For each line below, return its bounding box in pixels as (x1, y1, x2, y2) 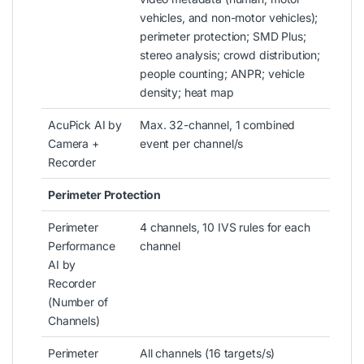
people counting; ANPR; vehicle (140, 66, 305, 80)
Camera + (48, 136, 99, 150)
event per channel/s (140, 136, 244, 150)
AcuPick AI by (48, 117, 123, 132)
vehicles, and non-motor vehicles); (140, 10, 318, 24)
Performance (48, 238, 115, 253)
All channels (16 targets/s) (140, 345, 275, 360)
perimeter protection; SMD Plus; (140, 28, 306, 43)
